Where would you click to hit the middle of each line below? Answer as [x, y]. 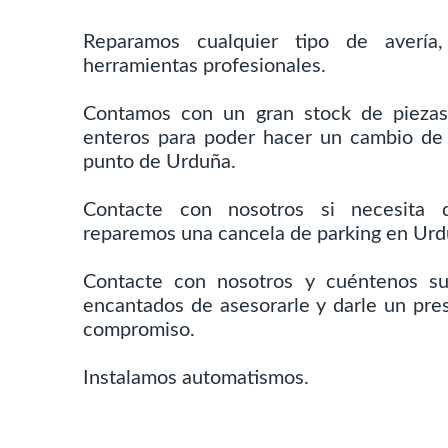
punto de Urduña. [160, 161]
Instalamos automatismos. [196, 377]
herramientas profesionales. [205, 65]
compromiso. [139, 329]
